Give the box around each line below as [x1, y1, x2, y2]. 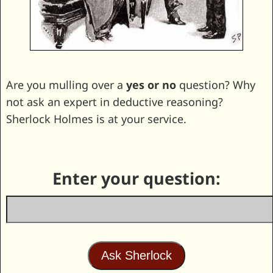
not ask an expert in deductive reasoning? [5, 94, 223, 109]
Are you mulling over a [5, 77, 126, 92]
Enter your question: [52, 167, 221, 190]
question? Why [175, 77, 255, 92]
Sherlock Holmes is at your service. [5, 111, 186, 126]
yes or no [126, 77, 176, 92]
